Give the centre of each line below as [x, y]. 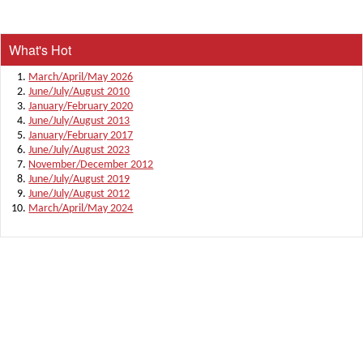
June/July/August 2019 [79, 179]
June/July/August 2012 [79, 194]
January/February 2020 [81, 106]
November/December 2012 [91, 164]
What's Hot [40, 49]
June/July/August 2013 [79, 121]
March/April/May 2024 [81, 208]
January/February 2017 [81, 135]
